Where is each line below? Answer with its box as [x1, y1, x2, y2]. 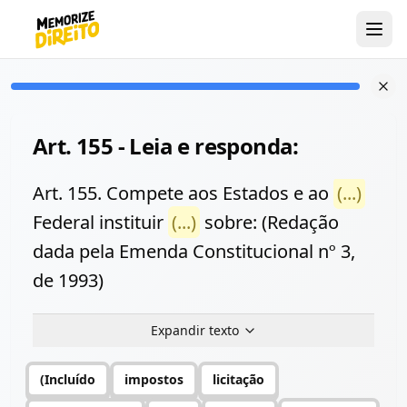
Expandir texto [150, 322, 239, 339]
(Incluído [40, 371, 95, 388]
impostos [124, 371, 184, 388]
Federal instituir [33, 210, 168, 234]
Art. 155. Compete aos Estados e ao [33, 181, 333, 205]
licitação [213, 371, 264, 388]
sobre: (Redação [200, 210, 339, 234]
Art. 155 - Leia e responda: [33, 131, 299, 161]
